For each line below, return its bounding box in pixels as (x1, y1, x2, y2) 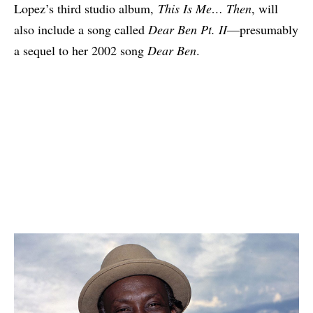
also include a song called (14, 21, 148, 38)
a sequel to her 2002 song (14, 42, 147, 59)
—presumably (227, 21, 298, 38)
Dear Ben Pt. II (148, 21, 227, 38)
